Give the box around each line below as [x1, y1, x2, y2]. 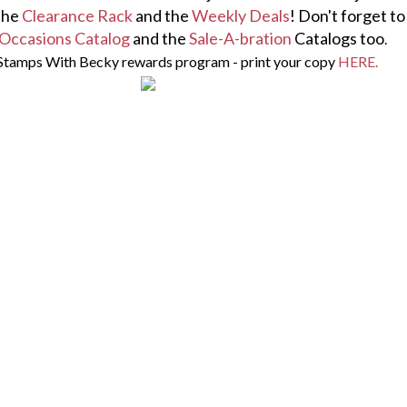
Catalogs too [291, 27, 384, 48]
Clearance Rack [21, 5, 133, 25]
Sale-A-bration [188, 27, 292, 48]
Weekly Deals [191, 5, 290, 25]
